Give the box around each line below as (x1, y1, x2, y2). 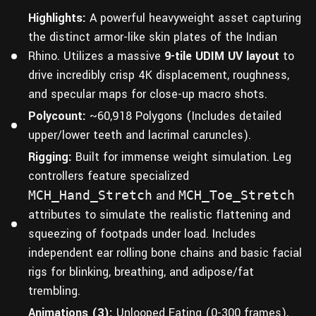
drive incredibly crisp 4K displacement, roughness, (28, 67, 289, 84)
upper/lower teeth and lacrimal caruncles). (28, 127, 251, 144)
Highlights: (28, 10, 86, 27)
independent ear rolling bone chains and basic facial (28, 245, 302, 262)
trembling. (28, 283, 80, 300)
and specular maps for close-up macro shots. (28, 86, 267, 103)
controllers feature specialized (28, 168, 189, 185)
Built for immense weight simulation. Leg (72, 149, 291, 166)
